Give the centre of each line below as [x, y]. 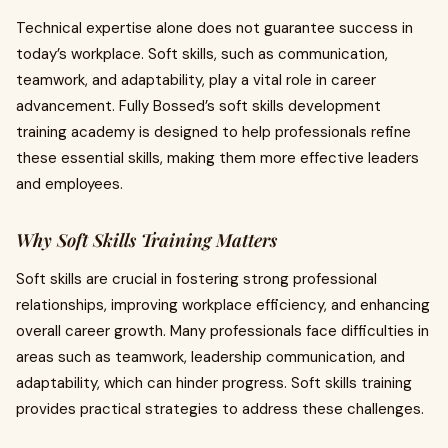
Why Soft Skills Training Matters [146, 240]
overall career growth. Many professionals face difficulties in [222, 331]
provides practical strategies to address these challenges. [220, 409]
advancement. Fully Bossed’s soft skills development [198, 106]
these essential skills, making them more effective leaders [217, 158]
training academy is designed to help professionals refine [213, 132]
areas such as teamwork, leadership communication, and [210, 357]
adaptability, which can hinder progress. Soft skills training [214, 383]
